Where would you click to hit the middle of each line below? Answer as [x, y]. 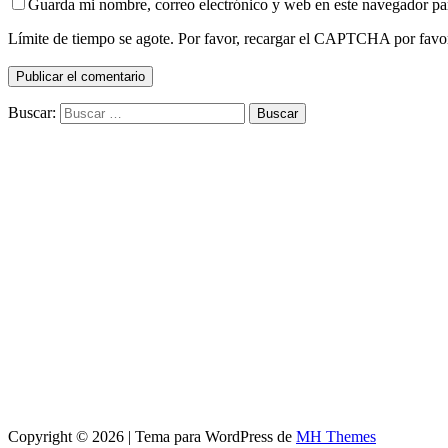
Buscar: [32, 113]
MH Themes [336, 437]
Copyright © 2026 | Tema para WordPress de [152, 437]
